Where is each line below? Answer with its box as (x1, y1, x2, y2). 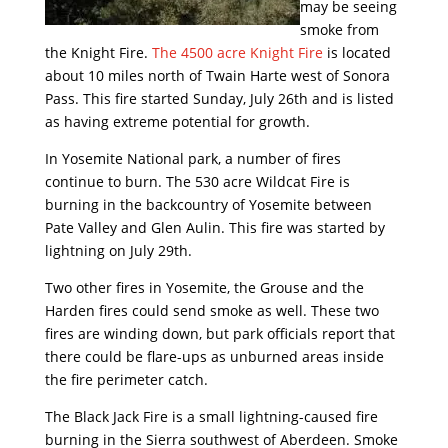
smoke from (299, 19, 379, 39)
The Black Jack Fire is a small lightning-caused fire (44, 406, 378, 426)
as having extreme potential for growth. (44, 111, 310, 131)
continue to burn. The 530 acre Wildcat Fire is (44, 171, 350, 191)
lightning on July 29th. (44, 240, 192, 260)
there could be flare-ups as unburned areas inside (44, 346, 384, 366)
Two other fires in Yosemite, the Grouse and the (44, 277, 364, 297)
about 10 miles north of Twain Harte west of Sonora (44, 65, 390, 85)
